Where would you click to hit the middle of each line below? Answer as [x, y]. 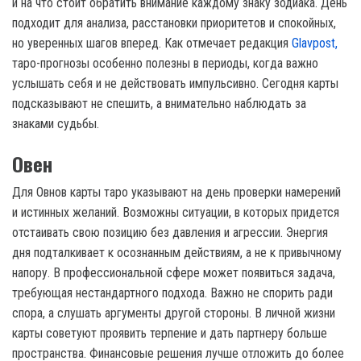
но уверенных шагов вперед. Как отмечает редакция [152, 43]
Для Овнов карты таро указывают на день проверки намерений [176, 192]
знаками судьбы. [56, 123]
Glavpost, [315, 43]
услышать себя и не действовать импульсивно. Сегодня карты [175, 83]
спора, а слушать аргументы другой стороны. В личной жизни [174, 313]
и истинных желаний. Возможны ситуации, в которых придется [176, 212]
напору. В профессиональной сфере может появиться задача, [174, 272]
